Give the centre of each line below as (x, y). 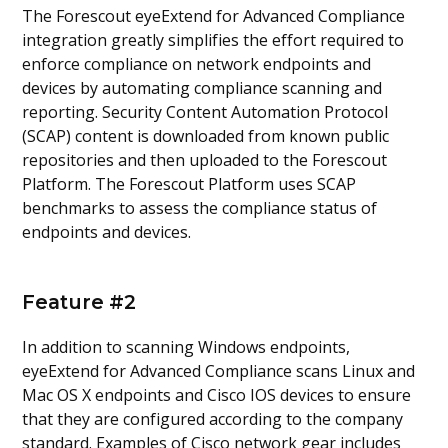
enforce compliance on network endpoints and (197, 64)
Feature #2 (79, 302)
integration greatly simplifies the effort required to (213, 40)
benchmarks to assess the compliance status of (200, 208)
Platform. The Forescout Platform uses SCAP (189, 184)
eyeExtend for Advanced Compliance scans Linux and (219, 370)
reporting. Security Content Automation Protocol (205, 112)
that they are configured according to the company (213, 418)
